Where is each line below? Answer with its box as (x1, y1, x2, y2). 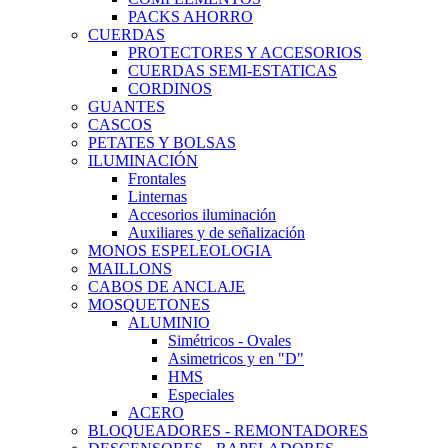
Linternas (128, 188, 187, 205)
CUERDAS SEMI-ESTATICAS (128, 62, 337, 79)
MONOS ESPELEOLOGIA (88, 242, 272, 259)
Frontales (128, 170, 186, 187)
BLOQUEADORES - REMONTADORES (88, 422, 368, 439)
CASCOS (88, 116, 152, 133)
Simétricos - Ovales (168, 332, 291, 349)
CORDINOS (128, 80, 212, 97)
